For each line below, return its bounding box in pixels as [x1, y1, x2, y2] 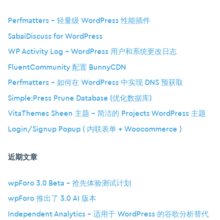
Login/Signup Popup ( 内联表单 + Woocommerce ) [8, 125, 182, 133]
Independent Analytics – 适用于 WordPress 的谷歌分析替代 [8, 210, 209, 218]
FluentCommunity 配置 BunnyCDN [8, 63, 126, 71]
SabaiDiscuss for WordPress [8, 32, 103, 40]
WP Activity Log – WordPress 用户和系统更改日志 [8, 48, 177, 56]
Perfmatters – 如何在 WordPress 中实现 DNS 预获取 [8, 79, 183, 87]
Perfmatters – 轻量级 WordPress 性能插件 [8, 17, 150, 25]
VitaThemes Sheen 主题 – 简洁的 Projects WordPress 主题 [8, 110, 206, 118]
